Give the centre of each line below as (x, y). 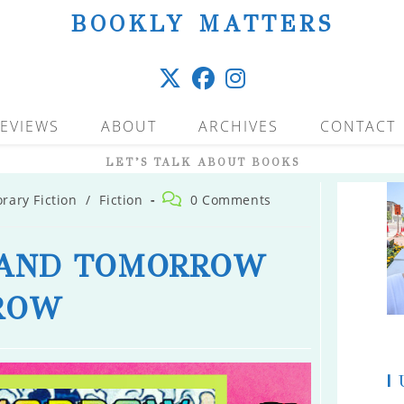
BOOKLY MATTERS (202, 24)
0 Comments (230, 200)
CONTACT (358, 126)
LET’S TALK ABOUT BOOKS (202, 162)
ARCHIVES (239, 126)
